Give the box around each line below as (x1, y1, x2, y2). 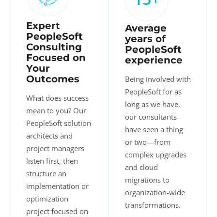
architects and (26, 130, 73, 140)
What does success (26, 93, 89, 103)
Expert (26, 20, 60, 32)
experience (125, 54, 183, 66)
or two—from (125, 137, 170, 147)
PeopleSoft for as (125, 86, 182, 96)
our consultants (125, 111, 177, 122)
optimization (26, 193, 68, 203)
